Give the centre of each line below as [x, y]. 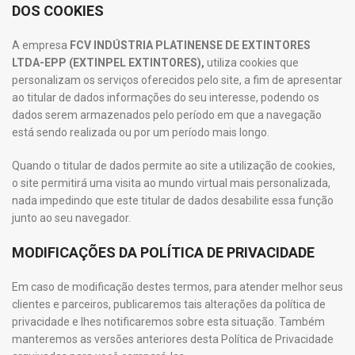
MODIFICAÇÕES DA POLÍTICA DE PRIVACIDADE [163, 252]
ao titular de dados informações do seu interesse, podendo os [166, 97]
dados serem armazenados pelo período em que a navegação [167, 115]
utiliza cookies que [253, 63]
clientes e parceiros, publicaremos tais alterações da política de [169, 304]
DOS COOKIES [58, 11]
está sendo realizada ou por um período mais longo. [142, 132]
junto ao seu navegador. [73, 218]
